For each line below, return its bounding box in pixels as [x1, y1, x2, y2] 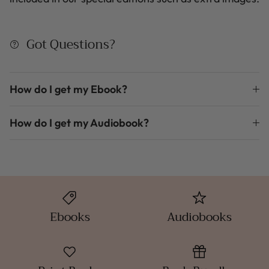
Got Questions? [26, 34, 115, 56]
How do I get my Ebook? [10, 82, 127, 97]
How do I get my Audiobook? [10, 116, 149, 130]
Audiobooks [167, 207, 232, 228]
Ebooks [49, 207, 90, 228]
